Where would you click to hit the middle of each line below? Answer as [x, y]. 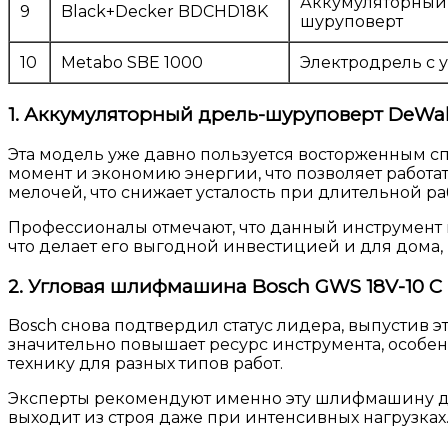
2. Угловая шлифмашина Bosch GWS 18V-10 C [225, 286]
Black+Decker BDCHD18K [164, 12]
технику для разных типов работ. [145, 364]
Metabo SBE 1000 [132, 63]
